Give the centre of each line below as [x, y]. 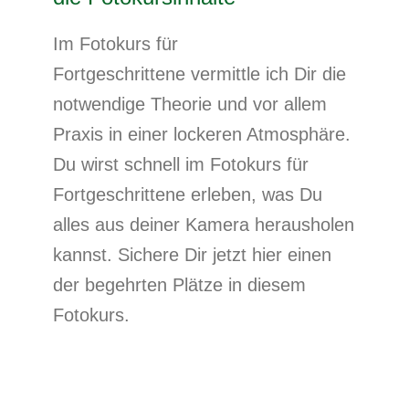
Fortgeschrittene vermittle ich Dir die [199, 74]
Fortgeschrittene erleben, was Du [188, 195]
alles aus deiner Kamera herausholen [204, 225]
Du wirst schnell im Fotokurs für [181, 165]
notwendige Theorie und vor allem [190, 105]
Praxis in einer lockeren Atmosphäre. [202, 135]
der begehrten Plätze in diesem [179, 285]
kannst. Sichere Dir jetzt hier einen [192, 255]
